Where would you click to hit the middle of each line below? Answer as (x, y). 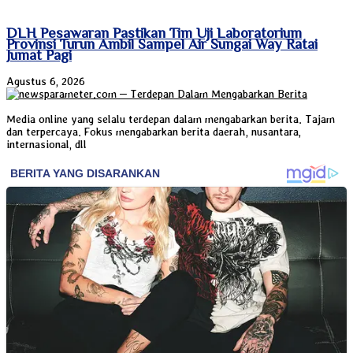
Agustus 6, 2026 (46, 82)
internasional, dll (46, 145)
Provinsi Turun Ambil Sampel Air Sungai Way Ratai (162, 44)
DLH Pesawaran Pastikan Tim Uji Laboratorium (154, 33)
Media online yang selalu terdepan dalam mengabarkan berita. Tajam (171, 119)
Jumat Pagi (39, 55)
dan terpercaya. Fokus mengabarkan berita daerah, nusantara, (154, 132)
